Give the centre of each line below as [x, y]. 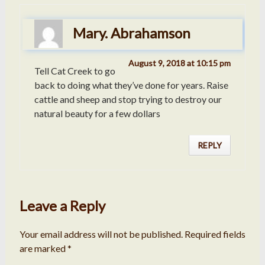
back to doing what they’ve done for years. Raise [131, 85]
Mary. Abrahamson [131, 33]
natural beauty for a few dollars [97, 114]
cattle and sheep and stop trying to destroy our [128, 99]
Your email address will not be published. [101, 234]
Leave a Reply [62, 205]
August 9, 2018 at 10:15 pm [180, 63]
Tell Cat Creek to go [75, 71]
